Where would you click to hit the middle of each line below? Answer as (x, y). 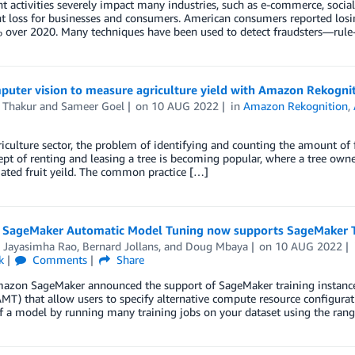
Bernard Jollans (120, 246)
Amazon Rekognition (296, 105)
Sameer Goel (92, 105)
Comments (59, 259)
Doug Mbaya (216, 246)
